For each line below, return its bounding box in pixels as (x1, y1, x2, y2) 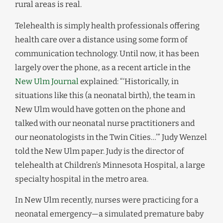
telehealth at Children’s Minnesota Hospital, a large (15, 160, 205, 170)
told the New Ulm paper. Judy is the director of (15, 146, 184, 156)
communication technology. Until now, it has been (15, 48, 199, 58)
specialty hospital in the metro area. (15, 174, 148, 184)
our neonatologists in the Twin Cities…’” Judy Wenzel (15, 132, 207, 142)
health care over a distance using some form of (15, 34, 188, 44)
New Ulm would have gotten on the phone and (15, 104, 185, 114)
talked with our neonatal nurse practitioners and (15, 118, 195, 128)
